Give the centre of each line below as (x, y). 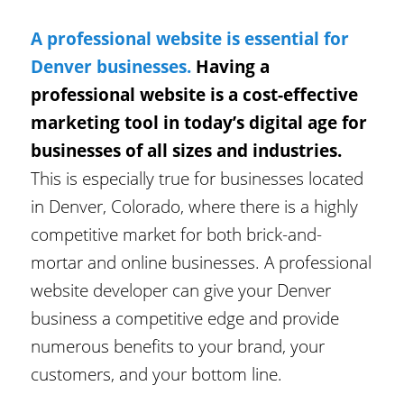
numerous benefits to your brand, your (178, 345)
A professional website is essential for (190, 38)
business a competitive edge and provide (185, 317)
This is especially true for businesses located (197, 178)
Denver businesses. (111, 66)
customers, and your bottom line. (157, 373)
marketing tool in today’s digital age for (199, 122)
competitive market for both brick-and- (177, 234)
